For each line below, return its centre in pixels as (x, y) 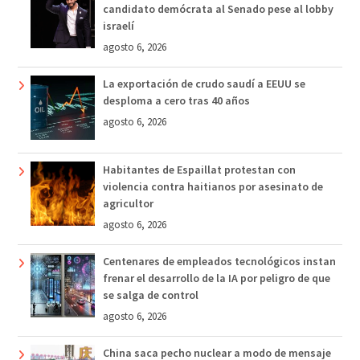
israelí (118, 26)
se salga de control (150, 295)
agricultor (128, 204)
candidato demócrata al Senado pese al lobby (218, 9)
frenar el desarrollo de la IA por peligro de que (216, 278)
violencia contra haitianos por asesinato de (213, 187)
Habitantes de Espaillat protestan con (199, 170)
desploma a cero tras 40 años (176, 101)
